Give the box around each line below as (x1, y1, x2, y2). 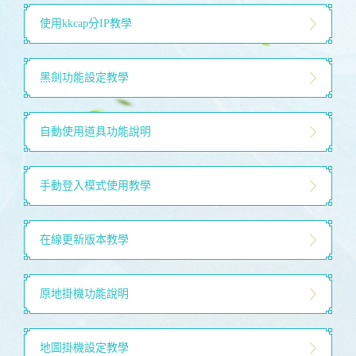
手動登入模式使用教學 (40, 180, 151, 192)
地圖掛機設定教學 (40, 342, 129, 354)
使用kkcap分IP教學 (40, 17, 132, 29)
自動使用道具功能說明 (40, 126, 151, 137)
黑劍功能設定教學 (40, 72, 129, 83)
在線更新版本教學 (40, 234, 129, 246)
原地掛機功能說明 (40, 288, 129, 300)
